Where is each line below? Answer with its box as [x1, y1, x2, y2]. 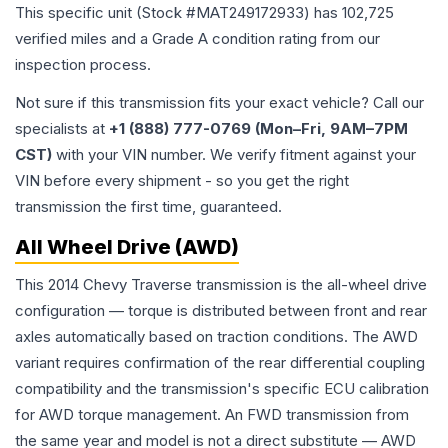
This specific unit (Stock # [15, 3, 196, 23]
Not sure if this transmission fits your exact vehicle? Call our [15, 93, 424, 113]
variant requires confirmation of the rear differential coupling [15, 353, 425, 373]
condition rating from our [208, 29, 380, 49]
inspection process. [15, 55, 151, 75]
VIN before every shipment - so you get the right [15, 171, 349, 191]
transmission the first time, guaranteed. [15, 197, 282, 217]
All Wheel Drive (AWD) [15, 235, 239, 260]
